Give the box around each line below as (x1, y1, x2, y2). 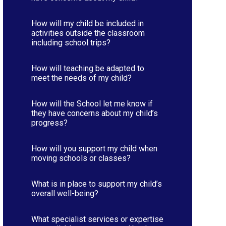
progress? (31, 118, 68, 128)
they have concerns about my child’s (31, 108, 158, 118)
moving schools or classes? (31, 153, 131, 163)
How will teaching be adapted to (31, 63, 144, 73)
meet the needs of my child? (31, 73, 132, 83)
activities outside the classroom (31, 28, 145, 38)
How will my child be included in (31, 18, 144, 28)
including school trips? (31, 37, 110, 47)
